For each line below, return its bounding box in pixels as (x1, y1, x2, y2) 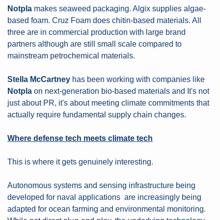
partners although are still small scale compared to (7, 40, 182, 48)
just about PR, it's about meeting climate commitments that (7, 99, 209, 107)
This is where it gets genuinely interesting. (7, 158, 153, 166)
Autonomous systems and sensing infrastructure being (7, 181, 195, 190)
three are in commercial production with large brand (7, 28, 186, 36)
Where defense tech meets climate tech (7, 134, 153, 142)
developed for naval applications (7, 193, 120, 201)
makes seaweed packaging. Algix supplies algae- (32, 4, 206, 13)
